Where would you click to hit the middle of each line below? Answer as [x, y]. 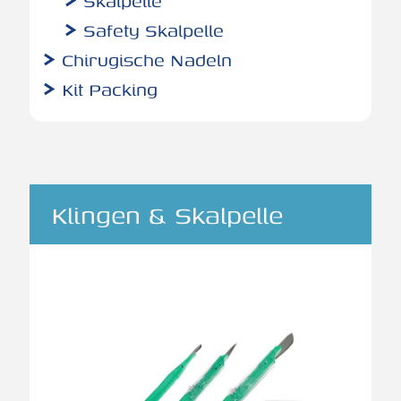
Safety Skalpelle [154, 30]
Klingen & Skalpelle [167, 214]
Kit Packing [110, 89]
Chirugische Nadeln [147, 60]
